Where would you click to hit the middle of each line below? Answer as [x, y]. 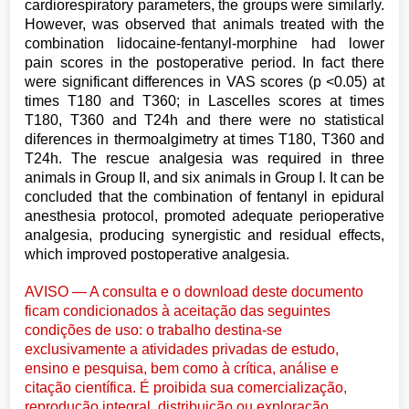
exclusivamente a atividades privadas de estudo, [182, 349]
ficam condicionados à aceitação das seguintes [178, 310]
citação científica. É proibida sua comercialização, [186, 387]
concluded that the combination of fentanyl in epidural [204, 197]
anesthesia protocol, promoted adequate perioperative [204, 216]
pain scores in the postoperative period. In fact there [204, 63]
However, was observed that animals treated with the [204, 24]
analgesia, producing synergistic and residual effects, [204, 235]
